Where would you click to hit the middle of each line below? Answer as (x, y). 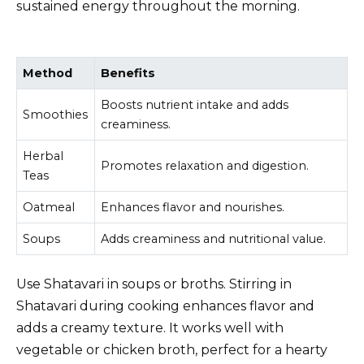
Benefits (128, 74)
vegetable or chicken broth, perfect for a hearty (172, 349)
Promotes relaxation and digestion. (205, 166)
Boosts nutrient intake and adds (195, 105)
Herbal (43, 156)
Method (48, 74)
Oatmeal (49, 208)
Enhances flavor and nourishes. (193, 208)
